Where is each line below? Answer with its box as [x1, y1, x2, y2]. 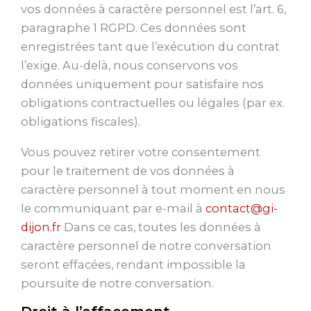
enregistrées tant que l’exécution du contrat [21, 40, 280, 54]
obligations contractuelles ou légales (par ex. [21, 96, 285, 110]
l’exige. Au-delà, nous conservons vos [21, 58, 238, 73]
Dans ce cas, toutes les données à [61, 219, 261, 234]
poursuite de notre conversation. [21, 276, 214, 290]
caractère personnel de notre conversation [21, 238, 271, 253]
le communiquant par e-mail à [21, 201, 205, 215]
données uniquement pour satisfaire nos [21, 77, 264, 92]
